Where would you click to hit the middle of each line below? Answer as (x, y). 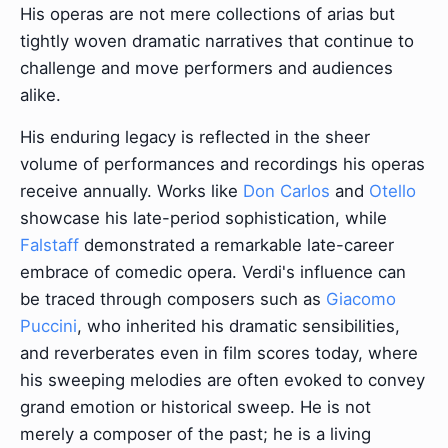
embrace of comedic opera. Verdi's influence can (213, 272)
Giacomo (361, 299)
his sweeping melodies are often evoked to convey (222, 380)
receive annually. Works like (131, 191)
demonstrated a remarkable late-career (236, 245)
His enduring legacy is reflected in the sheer (195, 137)
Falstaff (49, 245)
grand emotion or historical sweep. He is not (195, 407)
